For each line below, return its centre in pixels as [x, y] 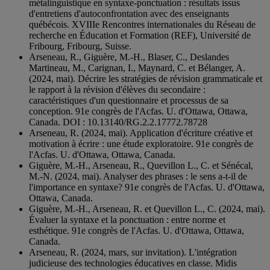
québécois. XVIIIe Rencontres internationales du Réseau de [142, 25]
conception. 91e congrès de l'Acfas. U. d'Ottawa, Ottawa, [138, 111]
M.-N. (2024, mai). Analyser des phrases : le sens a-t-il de [138, 177]
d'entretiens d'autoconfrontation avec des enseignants [129, 14]
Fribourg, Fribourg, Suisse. [80, 46]
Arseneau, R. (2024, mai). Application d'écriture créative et [141, 133]
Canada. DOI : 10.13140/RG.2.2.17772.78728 [118, 122]
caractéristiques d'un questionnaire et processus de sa [129, 101]
